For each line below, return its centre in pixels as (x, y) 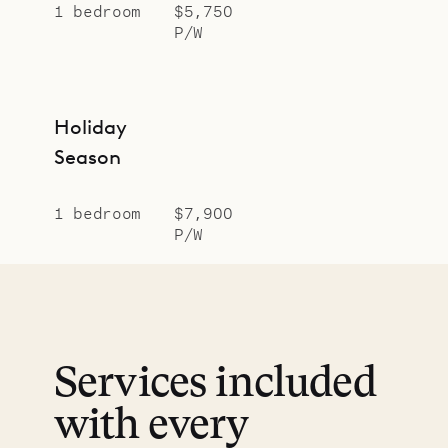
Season (87, 157)
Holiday (90, 127)
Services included (215, 385)
